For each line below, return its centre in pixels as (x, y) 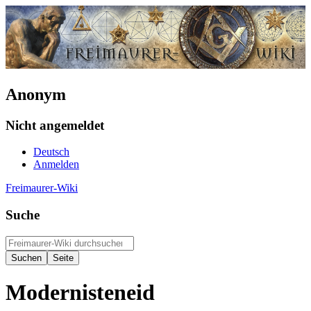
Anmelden (56, 165)
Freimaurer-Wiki (42, 188)
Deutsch (51, 152)
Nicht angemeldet (55, 125)
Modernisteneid (80, 293)
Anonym (36, 94)
